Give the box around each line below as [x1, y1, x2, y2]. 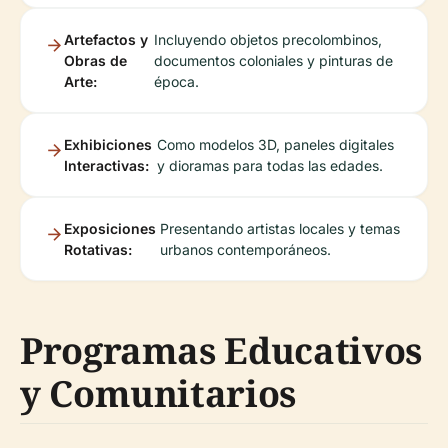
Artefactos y [64, 31, 148, 48]
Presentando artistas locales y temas [160, 220, 401, 237]
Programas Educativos [20, 326, 422, 375]
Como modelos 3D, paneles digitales [157, 136, 395, 153]
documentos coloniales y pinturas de [154, 52, 394, 69]
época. [154, 73, 200, 90]
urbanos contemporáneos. [160, 241, 332, 258]
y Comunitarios [20, 369, 296, 418]
